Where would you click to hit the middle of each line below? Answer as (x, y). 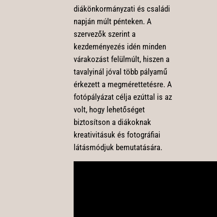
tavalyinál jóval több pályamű (120, 71)
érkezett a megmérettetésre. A (123, 84)
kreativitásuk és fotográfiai (117, 134)
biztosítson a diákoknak (112, 122)
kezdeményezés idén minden (120, 46)
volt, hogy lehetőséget (109, 109)
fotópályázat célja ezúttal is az (123, 97)
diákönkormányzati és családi (122, 8)
